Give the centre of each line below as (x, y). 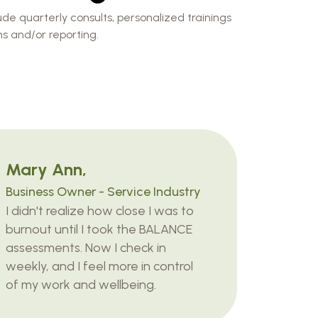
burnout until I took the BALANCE (99, 229)
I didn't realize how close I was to (100, 210)
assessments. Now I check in (86, 247)
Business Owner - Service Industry (103, 191)
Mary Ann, (46, 169)
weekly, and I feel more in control (99, 266)
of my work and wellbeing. (81, 284)
